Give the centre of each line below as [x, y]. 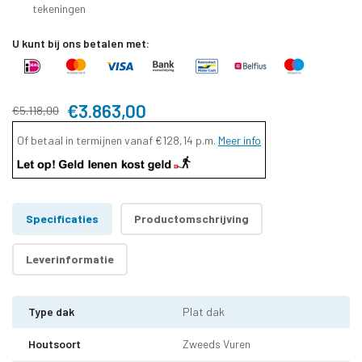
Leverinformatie [70, 259]
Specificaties [62, 218]
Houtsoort [55, 343]
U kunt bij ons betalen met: [81, 43]
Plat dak [204, 311]
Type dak [51, 311]
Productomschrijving [192, 218]
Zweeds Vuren [217, 343]
